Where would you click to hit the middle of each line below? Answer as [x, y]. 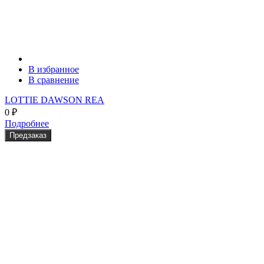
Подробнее [27, 124]
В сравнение [54, 80]
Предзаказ [28, 136]
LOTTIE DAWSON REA [55, 100]
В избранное [54, 70]
